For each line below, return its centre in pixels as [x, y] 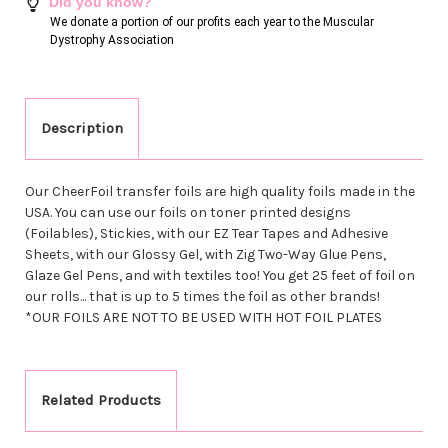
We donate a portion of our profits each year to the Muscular [212, 21]
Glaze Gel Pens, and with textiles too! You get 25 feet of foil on [220, 275]
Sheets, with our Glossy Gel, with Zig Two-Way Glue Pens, [205, 254]
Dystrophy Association [112, 39]
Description [82, 127]
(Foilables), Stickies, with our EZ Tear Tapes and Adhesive [206, 233]
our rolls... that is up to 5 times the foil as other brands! [202, 296]
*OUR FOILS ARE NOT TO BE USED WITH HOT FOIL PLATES [203, 317]
